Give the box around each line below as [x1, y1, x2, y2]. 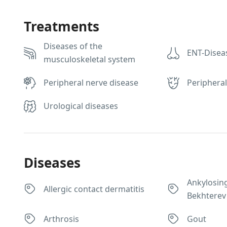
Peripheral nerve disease [44, 77, 138, 88]
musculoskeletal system [44, 54, 135, 65]
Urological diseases [44, 100, 118, 111]
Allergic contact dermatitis [44, 183, 144, 195]
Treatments [24, 17, 99, 35]
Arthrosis [44, 213, 79, 224]
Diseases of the [44, 41, 102, 52]
